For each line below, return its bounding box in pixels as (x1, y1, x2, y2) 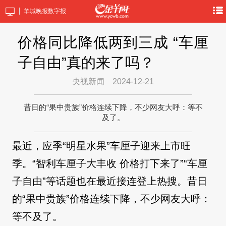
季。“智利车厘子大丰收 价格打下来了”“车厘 (12, 158, 207, 169)
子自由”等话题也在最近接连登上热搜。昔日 (12, 176, 207, 187)
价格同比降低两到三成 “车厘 (18, 34, 208, 50)
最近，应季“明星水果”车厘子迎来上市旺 (12, 140, 191, 152)
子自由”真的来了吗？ (18, 54, 155, 71)
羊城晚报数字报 (23, 8, 66, 15)
